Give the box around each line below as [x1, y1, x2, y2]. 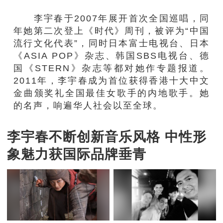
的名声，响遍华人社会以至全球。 [13, 100, 163, 111]
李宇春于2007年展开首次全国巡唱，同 [13, 12, 210, 23]
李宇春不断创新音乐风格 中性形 [6, 129, 207, 145]
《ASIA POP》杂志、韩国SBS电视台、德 [13, 50, 210, 61]
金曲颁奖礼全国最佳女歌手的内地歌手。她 [13, 87, 210, 98]
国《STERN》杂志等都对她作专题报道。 [13, 62, 210, 73]
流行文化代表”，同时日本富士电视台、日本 [13, 37, 210, 48]
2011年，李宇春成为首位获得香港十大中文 [13, 75, 210, 86]
